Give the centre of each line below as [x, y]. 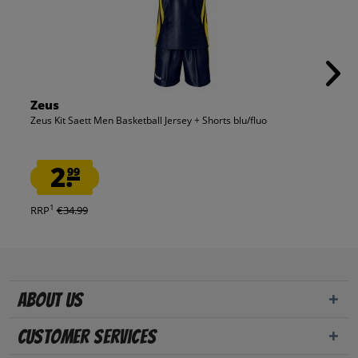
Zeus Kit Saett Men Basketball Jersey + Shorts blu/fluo [148, 121]
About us [50, 300]
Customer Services [87, 337]
